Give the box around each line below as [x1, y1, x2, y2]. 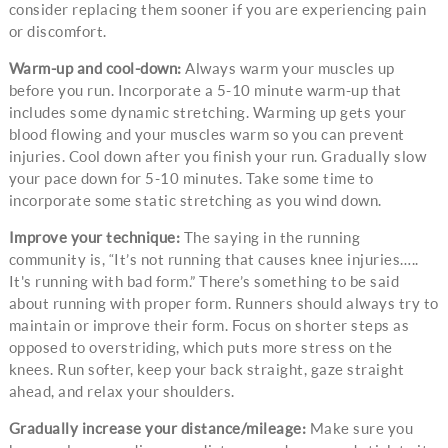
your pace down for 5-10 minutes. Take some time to [8, 169, 374, 188]
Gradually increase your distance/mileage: [8, 419, 307, 438]
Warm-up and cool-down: [8, 59, 182, 78]
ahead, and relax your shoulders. [8, 382, 235, 401]
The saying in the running [180, 228, 361, 247]
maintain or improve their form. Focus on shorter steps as [8, 316, 410, 335]
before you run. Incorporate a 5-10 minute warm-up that [8, 81, 402, 100]
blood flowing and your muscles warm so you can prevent [8, 125, 405, 144]
